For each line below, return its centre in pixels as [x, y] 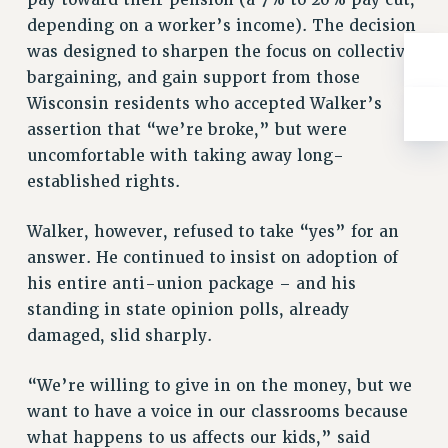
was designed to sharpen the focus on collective [220, 51]
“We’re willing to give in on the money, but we [219, 385]
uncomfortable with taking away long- [185, 155]
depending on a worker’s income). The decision [221, 25]
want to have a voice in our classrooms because [217, 411]
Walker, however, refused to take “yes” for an [212, 231]
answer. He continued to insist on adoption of [212, 257]
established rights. [103, 181]
